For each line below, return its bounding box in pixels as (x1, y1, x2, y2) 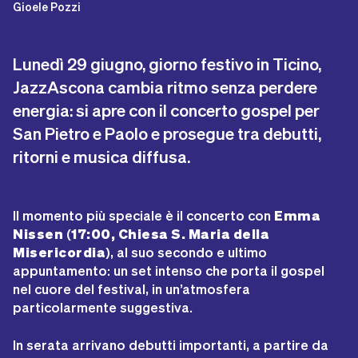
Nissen (13, 225, 64, 242)
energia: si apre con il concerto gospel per (13, 100, 320, 120)
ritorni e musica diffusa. (13, 146, 190, 166)
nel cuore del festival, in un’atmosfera (13, 280, 250, 296)
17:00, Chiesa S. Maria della (71, 225, 270, 242)
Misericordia (13, 244, 106, 261)
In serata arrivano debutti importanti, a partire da (13, 336, 328, 352)
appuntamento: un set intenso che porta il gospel (13, 262, 324, 278)
